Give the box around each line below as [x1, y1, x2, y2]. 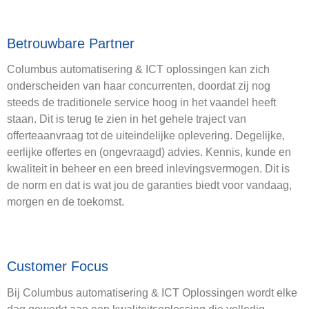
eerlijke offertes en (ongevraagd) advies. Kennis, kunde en [7, 146, 291, 159]
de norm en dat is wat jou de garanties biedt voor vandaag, [7, 179, 292, 192]
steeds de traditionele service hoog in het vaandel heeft [7, 97, 276, 109]
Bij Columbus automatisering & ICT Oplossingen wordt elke [7, 286, 297, 299]
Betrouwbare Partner [7, 35, 134, 51]
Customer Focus [7, 259, 108, 275]
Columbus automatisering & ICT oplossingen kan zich [7, 63, 270, 76]
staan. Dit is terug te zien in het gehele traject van [7, 113, 246, 126]
